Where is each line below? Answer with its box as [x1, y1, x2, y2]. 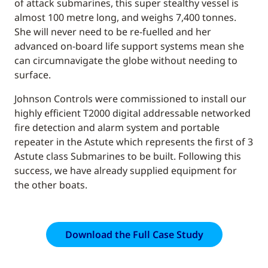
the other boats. [14, 178, 87, 192]
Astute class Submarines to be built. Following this [14, 150, 241, 163]
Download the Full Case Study [65, 228, 203, 242]
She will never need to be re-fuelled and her [14, 25, 211, 39]
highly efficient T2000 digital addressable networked [14, 106, 251, 120]
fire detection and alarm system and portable [14, 121, 220, 135]
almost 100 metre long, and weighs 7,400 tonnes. [14, 11, 236, 25]
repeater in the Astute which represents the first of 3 [14, 135, 253, 149]
